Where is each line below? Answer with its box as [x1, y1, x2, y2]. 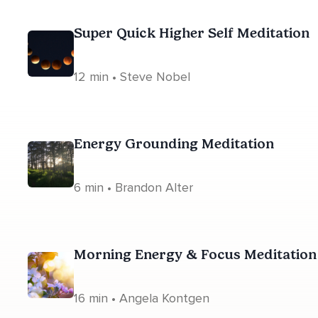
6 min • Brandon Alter [74, 180, 193, 195]
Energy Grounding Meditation [74, 135, 274, 152]
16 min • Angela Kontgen [74, 290, 209, 306]
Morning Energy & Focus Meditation [74, 246, 317, 263]
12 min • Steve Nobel [74, 69, 190, 84]
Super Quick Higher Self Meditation [74, 24, 309, 41]
